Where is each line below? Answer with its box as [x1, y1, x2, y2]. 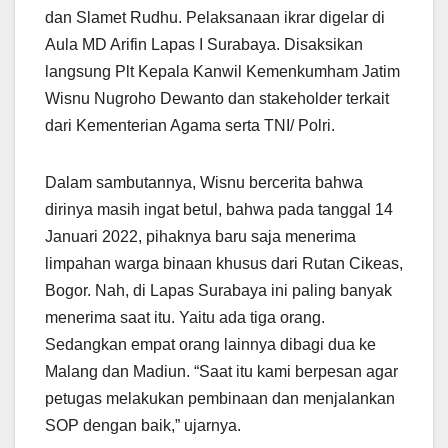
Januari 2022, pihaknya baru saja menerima [45, 227, 356, 245]
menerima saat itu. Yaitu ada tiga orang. [45, 308, 325, 326]
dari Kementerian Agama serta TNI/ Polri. [45, 116, 335, 134]
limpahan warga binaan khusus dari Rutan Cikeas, [45, 254, 403, 272]
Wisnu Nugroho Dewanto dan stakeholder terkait [45, 89, 389, 107]
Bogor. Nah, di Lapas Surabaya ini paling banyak [45, 281, 392, 299]
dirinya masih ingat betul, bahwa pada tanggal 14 [45, 200, 393, 218]
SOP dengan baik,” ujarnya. [45, 416, 241, 434]
